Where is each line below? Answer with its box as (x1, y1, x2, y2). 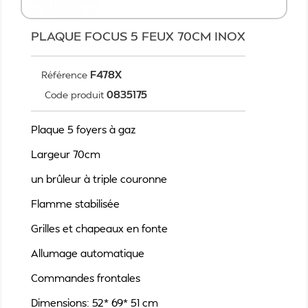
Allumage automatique (31, 246, 144, 260)
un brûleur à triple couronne (31, 172, 167, 186)
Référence (41, 69, 87, 80)
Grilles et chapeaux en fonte (31, 221, 168, 235)
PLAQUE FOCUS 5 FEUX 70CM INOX (31, 27, 245, 43)
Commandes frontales (31, 271, 140, 285)
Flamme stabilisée (31, 197, 120, 210)
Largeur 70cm (31, 147, 100, 161)
